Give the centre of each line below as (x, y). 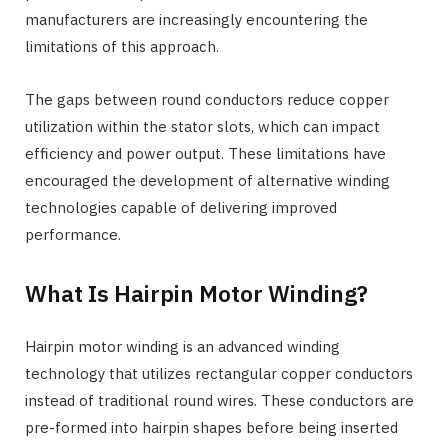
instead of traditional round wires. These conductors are (219, 400)
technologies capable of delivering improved (181, 208)
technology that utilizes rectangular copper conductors (219, 373)
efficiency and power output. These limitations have (205, 154)
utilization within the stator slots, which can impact (202, 127)
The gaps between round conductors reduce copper (207, 100)
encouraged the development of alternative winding (207, 181)
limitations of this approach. (122, 47)
